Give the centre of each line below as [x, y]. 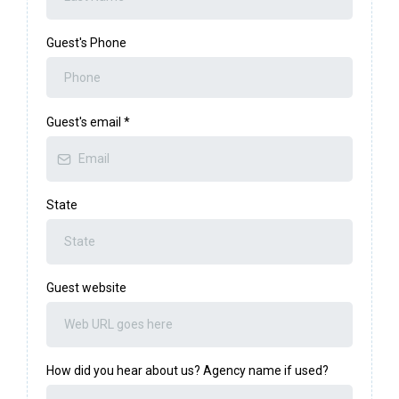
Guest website [86, 288]
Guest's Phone [86, 43]
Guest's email [85, 122]
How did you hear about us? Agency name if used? [187, 371]
